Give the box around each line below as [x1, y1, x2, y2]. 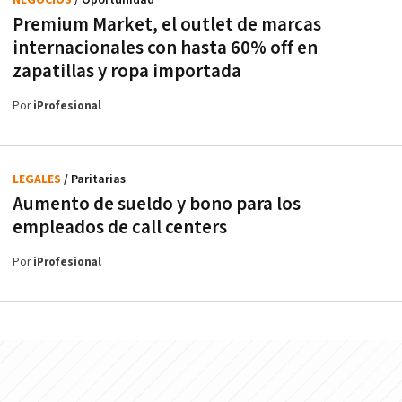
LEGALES [13, 170, 64, 188]
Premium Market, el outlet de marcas [13, 12, 321, 37]
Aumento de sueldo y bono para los [13, 191, 301, 216]
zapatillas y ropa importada [13, 58, 241, 83]
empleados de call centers [13, 214, 227, 240]
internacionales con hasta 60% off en [13, 35, 318, 60]
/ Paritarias [64, 170, 126, 188]
